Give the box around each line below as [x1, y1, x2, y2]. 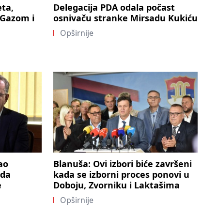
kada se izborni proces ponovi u [53, 169, 189, 181]
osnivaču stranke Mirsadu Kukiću [53, 12, 198, 24]
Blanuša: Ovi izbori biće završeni [53, 158, 192, 170]
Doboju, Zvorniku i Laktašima [53, 179, 180, 191]
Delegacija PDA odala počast [53, 1, 175, 13]
